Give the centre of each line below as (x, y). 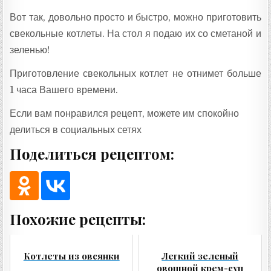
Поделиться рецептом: (92, 153)
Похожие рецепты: (78, 219)
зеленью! (30, 50)
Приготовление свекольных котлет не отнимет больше (135, 73)
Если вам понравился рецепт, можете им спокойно (125, 113)
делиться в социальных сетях (76, 129)
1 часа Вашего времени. (64, 90)
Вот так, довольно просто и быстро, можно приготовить (135, 17)
